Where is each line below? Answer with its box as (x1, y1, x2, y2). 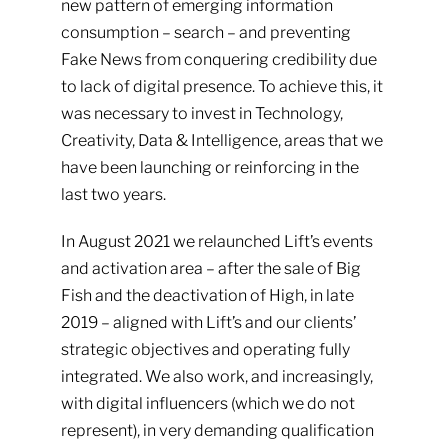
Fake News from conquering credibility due (60, 50, 377, 69)
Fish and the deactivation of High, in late (60, 286, 354, 305)
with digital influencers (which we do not (60, 394, 355, 413)
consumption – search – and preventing (60, 23, 351, 42)
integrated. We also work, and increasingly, (60, 367, 373, 386)
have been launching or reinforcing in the (60, 158, 359, 177)
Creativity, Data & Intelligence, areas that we (60, 131, 383, 150)
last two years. (60, 185, 166, 204)
